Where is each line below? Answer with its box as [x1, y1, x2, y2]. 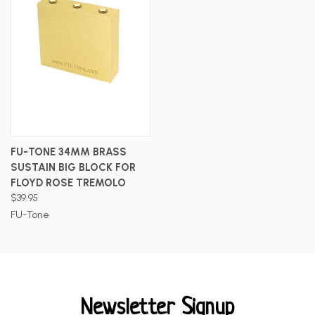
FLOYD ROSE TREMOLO [11, 176, 126, 189]
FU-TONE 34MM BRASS [11, 145, 127, 158]
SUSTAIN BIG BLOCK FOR [11, 160, 136, 174]
